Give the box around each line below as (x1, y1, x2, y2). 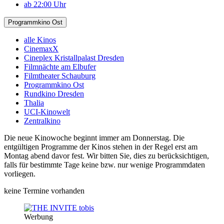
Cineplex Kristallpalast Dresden (24, 53, 124, 62)
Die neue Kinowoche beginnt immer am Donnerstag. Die (4, 133, 184, 142)
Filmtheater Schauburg (24, 71, 95, 80)
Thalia (24, 98, 44, 107)
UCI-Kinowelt (24, 107, 70, 116)
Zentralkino (24, 116, 60, 125)
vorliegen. (4, 169, 35, 178)
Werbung (24, 212, 53, 221)
